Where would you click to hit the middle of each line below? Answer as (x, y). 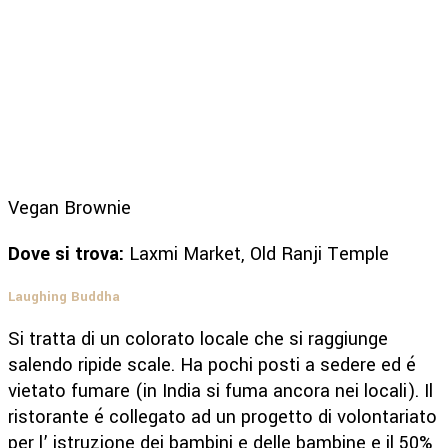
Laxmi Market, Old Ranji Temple (259, 253)
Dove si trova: (68, 253)
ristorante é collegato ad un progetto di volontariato (222, 416)
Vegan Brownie (69, 207)
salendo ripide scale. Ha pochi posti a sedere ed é (212, 364)
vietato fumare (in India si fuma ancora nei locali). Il (220, 390)
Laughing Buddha (64, 296)
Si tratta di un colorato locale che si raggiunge (198, 338)
